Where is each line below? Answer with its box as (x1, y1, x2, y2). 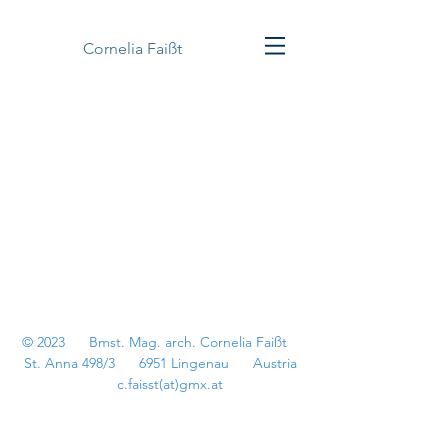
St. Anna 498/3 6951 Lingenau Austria (23, 354, 305, 372)
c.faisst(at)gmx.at (105, 375, 223, 393)
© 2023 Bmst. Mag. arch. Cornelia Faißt (21, 333, 307, 351)
